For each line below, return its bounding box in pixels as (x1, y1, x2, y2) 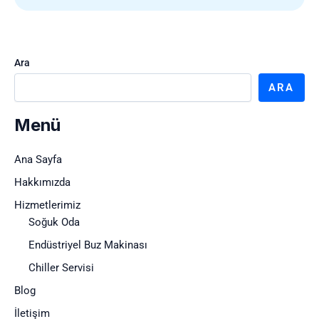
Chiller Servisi (28, 261, 94, 275)
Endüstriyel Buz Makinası (28, 239, 147, 252)
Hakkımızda (14, 175, 70, 189)
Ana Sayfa (14, 152, 62, 166)
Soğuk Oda (28, 216, 80, 229)
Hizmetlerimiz (14, 198, 80, 211)
